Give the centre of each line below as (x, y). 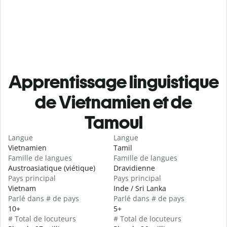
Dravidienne (134, 168)
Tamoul (113, 123)
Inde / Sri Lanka (140, 188)
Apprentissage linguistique (113, 82)
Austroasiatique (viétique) (52, 168)
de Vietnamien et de (113, 102)
